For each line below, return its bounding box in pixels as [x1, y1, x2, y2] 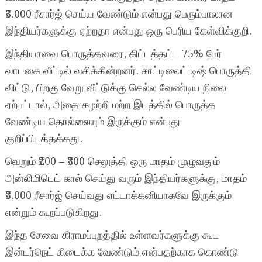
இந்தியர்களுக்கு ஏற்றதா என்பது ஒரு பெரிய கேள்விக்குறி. [5, 23, 252, 40]
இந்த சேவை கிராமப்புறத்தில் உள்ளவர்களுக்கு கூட [5, 227, 219, 244]
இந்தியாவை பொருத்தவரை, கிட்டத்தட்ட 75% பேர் [5, 46, 222, 63]
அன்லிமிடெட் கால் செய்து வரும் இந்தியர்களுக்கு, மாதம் [5, 170, 247, 188]
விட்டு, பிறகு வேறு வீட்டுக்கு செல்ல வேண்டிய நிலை [5, 80, 226, 97]
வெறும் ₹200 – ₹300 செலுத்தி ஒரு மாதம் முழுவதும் [5, 153, 220, 171]
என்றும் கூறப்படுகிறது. [5, 204, 102, 222]
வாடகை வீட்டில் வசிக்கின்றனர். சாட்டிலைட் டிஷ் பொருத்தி [5, 63, 251, 80]
